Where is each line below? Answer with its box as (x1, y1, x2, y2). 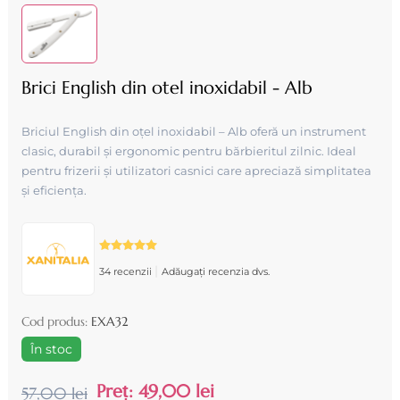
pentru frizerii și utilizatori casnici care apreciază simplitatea (21, 162, 371, 178)
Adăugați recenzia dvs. (161, 264, 270, 278)
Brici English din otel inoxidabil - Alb (21, 76, 312, 99)
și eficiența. (21, 182, 87, 197)
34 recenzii (98, 264, 154, 278)
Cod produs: (21, 312, 87, 329)
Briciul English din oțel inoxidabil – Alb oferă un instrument (21, 123, 366, 138)
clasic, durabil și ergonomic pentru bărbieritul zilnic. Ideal (21, 143, 356, 158)
